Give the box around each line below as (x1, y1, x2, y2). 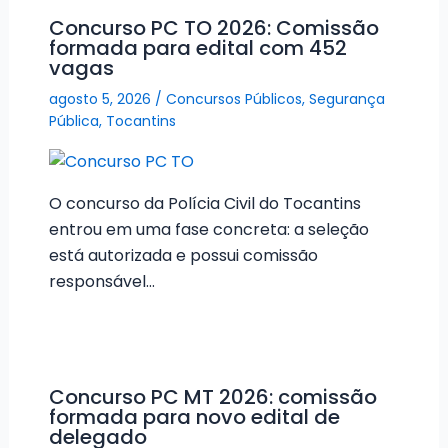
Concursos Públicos (165, 89, 302, 110)
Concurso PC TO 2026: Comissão (48, 14, 379, 43)
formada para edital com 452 (48, 34, 347, 63)
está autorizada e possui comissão (48, 243, 318, 267)
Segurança (308, 89, 385, 110)
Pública (48, 111, 99, 132)
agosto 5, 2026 (48, 89, 155, 110)
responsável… (48, 269, 155, 293)
